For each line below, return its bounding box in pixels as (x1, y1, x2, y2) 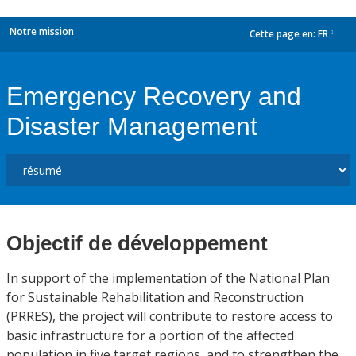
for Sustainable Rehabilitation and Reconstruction (6, 288, 304, 306)
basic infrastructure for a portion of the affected (6, 327, 294, 344)
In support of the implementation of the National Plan (6, 269, 330, 287)
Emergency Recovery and (6, 82, 301, 110)
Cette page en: (250, 27, 318, 41)
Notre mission (10, 25, 74, 38)
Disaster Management (6, 112, 257, 141)
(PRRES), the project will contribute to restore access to (6, 308, 333, 325)
